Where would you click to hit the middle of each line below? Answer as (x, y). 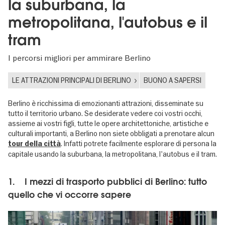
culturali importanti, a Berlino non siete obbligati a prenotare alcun (111, 133)
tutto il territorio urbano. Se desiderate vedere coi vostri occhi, (105, 113)
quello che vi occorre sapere (70, 194)
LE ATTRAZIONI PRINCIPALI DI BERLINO (72, 80)
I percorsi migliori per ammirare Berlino (79, 58)
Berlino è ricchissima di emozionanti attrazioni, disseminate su (106, 103)
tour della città (34, 144)
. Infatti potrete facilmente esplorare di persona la (139, 143)
